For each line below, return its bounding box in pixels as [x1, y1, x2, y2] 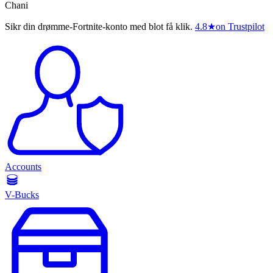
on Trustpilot [216, 21, 264, 32]
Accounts [5, 161, 41, 172]
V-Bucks [5, 190, 39, 200]
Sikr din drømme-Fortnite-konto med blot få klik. [5, 21, 193, 32]
